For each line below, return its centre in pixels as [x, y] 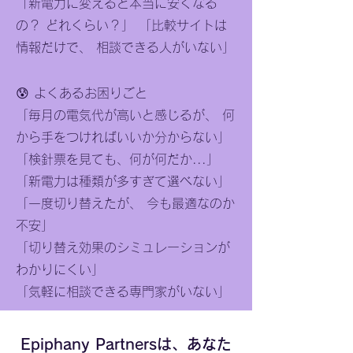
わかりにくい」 [60, 269]
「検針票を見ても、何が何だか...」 [117, 159]
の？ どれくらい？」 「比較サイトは [121, 25]
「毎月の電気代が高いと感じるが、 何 [125, 115]
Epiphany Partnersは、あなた [126, 344]
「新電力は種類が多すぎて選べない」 [123, 181]
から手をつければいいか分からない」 [123, 137]
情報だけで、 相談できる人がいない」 [125, 47]
